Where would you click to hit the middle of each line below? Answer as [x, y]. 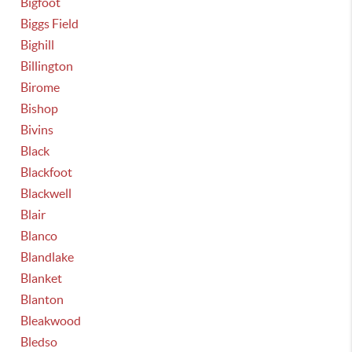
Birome [40, 87]
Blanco [39, 236]
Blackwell [46, 193]
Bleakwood [51, 321]
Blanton [42, 299]
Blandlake [48, 257]
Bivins [37, 130]
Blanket [42, 278]
